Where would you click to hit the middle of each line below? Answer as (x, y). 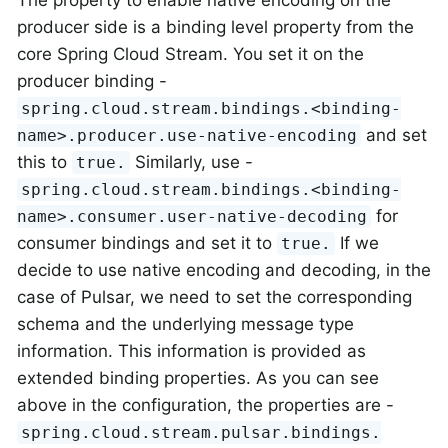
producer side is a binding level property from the (215, 26)
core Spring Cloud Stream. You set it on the (190, 53)
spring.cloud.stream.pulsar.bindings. (201, 432)
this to (44, 161)
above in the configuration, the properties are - (205, 404)
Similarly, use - (192, 161)
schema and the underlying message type (185, 323)
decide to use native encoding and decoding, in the (224, 269)
